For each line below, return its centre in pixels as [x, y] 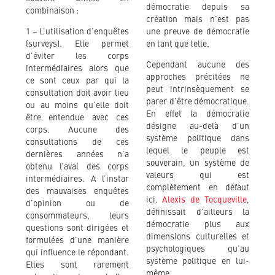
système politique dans [198, 138]
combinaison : [52, 11]
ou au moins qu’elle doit [77, 105]
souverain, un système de [198, 163]
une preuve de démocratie [198, 32]
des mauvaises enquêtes [77, 191]
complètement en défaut [198, 188]
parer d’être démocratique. [198, 102]
